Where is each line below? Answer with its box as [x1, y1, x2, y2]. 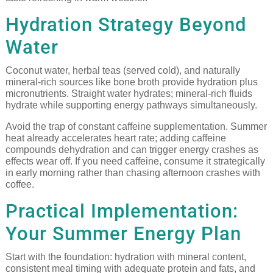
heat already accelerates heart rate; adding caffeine [5, 133, 226, 144]
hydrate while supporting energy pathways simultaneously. [5, 100, 257, 111]
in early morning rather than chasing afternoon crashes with [5, 168, 260, 179]
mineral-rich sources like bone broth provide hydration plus [5, 77, 258, 88]
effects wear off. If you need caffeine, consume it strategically [5, 156, 265, 167]
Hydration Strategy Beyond [5, 13, 246, 37]
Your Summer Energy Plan [5, 222, 241, 246]
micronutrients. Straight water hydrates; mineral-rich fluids [5, 88, 252, 99]
